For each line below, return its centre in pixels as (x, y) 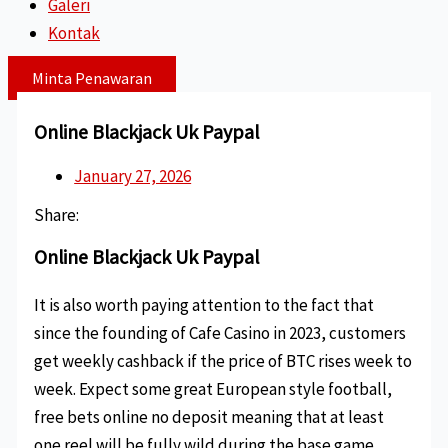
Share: (57, 214)
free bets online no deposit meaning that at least (209, 417)
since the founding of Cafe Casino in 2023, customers (220, 333)
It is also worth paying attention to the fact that (204, 305)
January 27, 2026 (133, 175)
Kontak (74, 33)
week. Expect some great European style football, (213, 389)
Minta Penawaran (92, 78)
